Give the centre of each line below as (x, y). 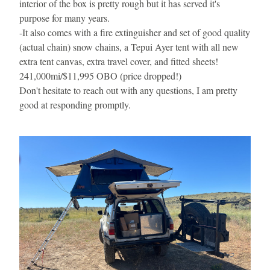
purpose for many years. (64, 18)
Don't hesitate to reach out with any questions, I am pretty (128, 90)
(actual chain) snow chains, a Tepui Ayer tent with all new (129, 47)
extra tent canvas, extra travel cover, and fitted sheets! (119, 61)
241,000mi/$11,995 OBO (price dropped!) (100, 76)
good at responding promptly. (75, 105)
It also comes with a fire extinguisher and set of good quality (136, 32)
